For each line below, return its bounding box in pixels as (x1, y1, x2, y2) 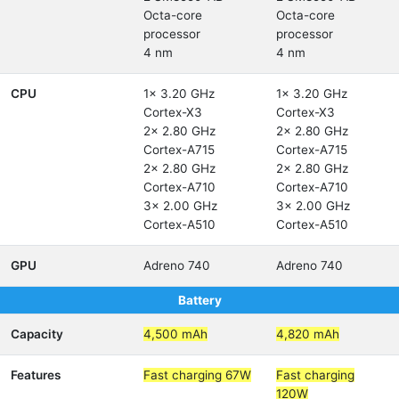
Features (11, 368, 61, 382)
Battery (177, 293, 222, 307)
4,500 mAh (143, 327, 208, 341)
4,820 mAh (276, 327, 339, 341)
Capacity (11, 327, 63, 341)
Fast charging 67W (143, 368, 251, 382)
